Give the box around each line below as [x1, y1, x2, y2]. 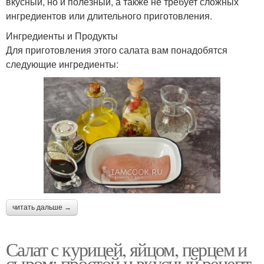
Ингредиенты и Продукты [6, 28, 118, 42]
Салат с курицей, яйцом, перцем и [6, 236, 247, 262]
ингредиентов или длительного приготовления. [6, 8, 212, 22]
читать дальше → [12, 203, 71, 212]
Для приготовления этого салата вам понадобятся [6, 42, 227, 57]
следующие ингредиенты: [6, 57, 118, 71]
